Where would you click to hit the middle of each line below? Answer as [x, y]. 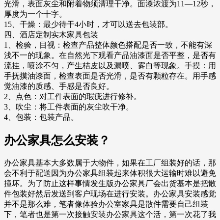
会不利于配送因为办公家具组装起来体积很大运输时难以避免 [110, 173]
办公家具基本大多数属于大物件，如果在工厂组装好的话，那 [110, 163]
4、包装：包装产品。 [41, 117]
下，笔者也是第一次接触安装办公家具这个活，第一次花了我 [110, 215]
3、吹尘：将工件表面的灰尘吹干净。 [69, 107]
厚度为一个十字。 [35, 14]
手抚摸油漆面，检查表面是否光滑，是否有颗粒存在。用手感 [110, 76]
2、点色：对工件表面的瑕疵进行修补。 [73, 97]
